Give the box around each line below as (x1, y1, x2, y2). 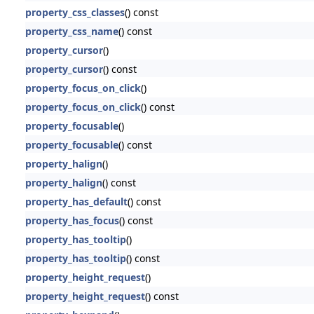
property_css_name (25, 24, 118, 38)
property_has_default (25, 194, 128, 208)
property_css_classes (25, 5, 125, 19)
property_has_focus (25, 213, 119, 227)
